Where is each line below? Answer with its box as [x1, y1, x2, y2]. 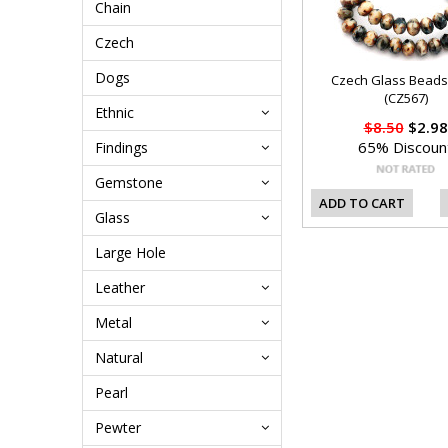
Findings [95, 138, 148, 157]
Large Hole [95, 243, 166, 262]
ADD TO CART [319, 194, 405, 212]
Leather [95, 278, 145, 297]
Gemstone [95, 173, 163, 192]
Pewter [95, 418, 141, 437]
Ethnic [95, 103, 134, 122]
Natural [95, 348, 143, 367]
